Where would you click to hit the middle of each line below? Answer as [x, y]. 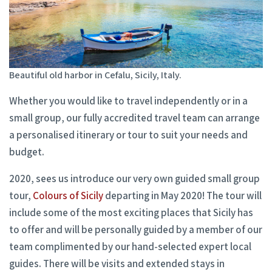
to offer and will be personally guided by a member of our [136, 230]
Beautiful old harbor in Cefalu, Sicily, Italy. [95, 75]
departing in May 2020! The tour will [182, 196]
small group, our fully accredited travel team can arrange [134, 118]
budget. [27, 152]
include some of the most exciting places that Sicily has [131, 213]
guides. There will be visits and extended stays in [117, 264]
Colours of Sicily [68, 196]
